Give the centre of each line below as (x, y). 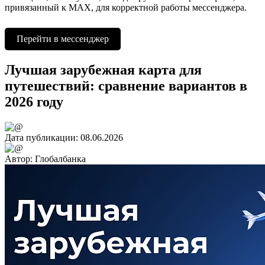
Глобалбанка (60, 159)
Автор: (20, 159)
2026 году (34, 101)
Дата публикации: (43, 137)
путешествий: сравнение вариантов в (126, 85)
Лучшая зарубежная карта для (103, 70)
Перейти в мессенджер (63, 38)
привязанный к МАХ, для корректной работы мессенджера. (126, 7)
